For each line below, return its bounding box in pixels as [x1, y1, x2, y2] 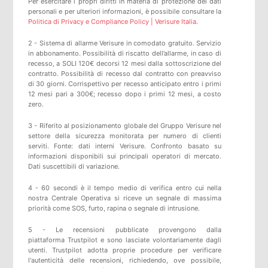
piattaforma [28, 236, 68, 245]
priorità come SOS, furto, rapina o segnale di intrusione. [28, 204, 200, 213]
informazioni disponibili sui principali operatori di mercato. [28, 151, 222, 160]
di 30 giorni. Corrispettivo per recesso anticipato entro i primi [28, 79, 222, 88]
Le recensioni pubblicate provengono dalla [56, 226, 222, 234]
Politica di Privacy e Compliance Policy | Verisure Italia [28, 17, 196, 26]
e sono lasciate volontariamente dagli [97, 236, 222, 245]
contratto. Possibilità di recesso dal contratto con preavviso [28, 69, 222, 78]
